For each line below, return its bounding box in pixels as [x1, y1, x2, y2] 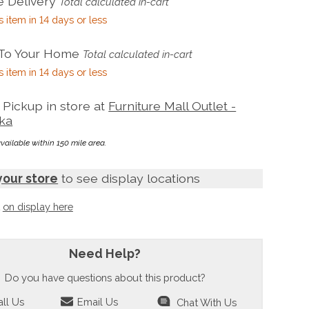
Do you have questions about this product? [4, 272, 205, 284]
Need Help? [68, 246, 141, 261]
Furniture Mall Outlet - [108, 99, 237, 114]
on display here [2, 201, 73, 213]
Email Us [74, 295, 118, 308]
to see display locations [58, 171, 201, 186]
